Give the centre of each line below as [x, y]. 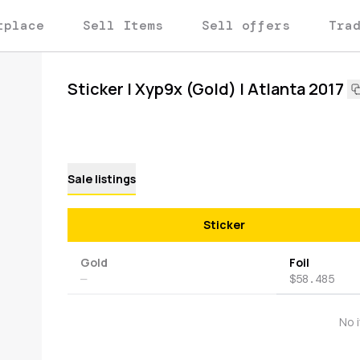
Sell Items [123, 25]
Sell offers [246, 25]
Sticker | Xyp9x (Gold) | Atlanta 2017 [206, 89]
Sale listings [102, 179]
